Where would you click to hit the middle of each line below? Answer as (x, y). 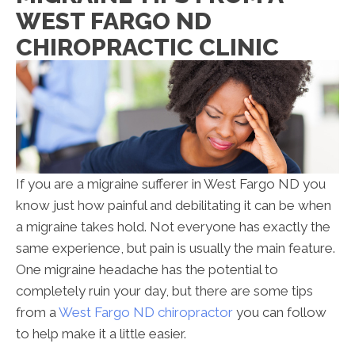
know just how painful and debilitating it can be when (174, 206)
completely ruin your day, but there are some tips (164, 291)
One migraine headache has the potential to (147, 270)
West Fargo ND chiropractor (146, 313)
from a (37, 313)
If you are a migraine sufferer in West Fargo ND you (171, 184)
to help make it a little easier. (101, 334)
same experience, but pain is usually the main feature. (176, 248)
